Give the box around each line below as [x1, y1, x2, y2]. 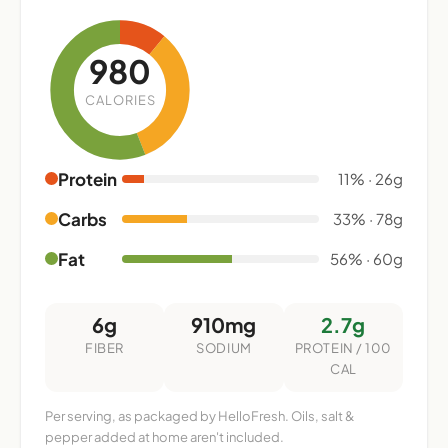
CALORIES [84, 91, 156, 108]
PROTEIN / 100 [294, 339, 392, 356]
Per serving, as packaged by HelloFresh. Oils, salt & [45, 407, 355, 424]
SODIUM [196, 339, 252, 356]
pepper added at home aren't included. [45, 428, 284, 445]
